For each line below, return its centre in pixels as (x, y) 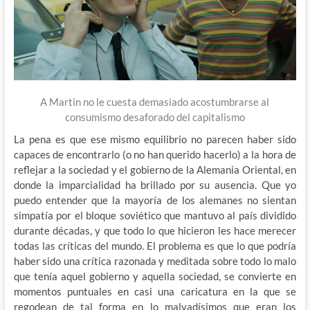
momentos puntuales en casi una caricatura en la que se (155, 292)
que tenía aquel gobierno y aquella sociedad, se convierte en (155, 276)
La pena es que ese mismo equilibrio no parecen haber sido (155, 139)
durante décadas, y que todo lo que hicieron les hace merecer (155, 231)
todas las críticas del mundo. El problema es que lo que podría (155, 246)
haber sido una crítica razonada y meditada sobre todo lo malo (155, 261)
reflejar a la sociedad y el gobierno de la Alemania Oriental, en (155, 170)
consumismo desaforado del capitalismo (155, 117)
